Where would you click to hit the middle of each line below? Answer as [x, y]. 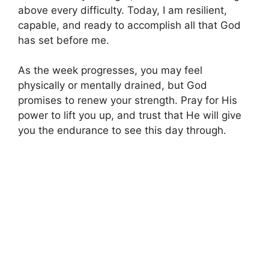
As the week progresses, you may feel [110, 71]
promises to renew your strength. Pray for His [128, 101]
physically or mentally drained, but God [113, 86]
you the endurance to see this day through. [122, 131]
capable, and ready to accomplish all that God [129, 25]
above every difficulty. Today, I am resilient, [122, 10]
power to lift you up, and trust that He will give [130, 116]
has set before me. [64, 40]
